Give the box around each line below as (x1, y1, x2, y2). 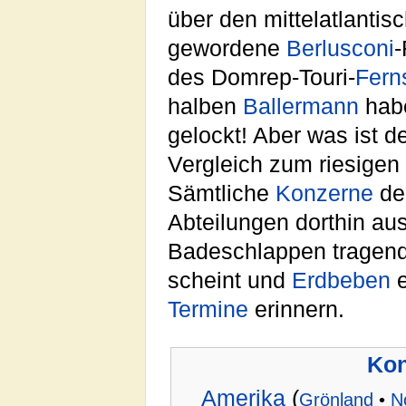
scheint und (168, 267, 292, 293)
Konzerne (275, 180, 373, 206)
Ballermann (243, 93, 359, 119)
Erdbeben (292, 267, 391, 293)
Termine (168, 296, 248, 322)
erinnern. (248, 296, 344, 322)
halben (168, 93, 243, 119)
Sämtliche (168, 180, 275, 206)
